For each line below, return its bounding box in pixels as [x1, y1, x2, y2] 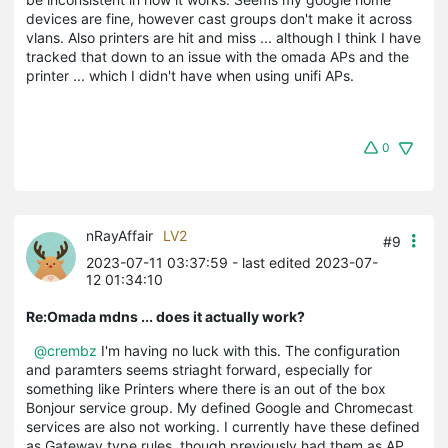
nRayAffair [86, 226, 153, 244]
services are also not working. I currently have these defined [26, 417, 420, 435]
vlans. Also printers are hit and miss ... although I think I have [26, 28, 421, 46]
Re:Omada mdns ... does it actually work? [26, 307, 305, 325]
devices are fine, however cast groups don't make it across [26, 9, 412, 27]
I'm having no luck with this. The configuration [97, 341, 400, 359]
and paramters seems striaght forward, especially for [26, 360, 372, 378]
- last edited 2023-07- [228, 253, 378, 271]
